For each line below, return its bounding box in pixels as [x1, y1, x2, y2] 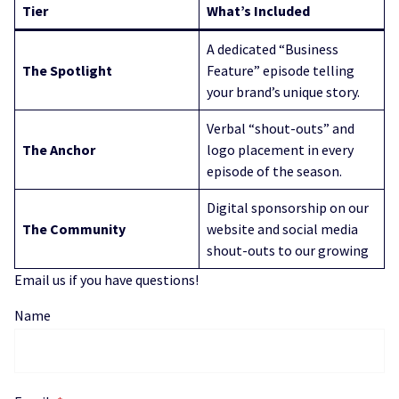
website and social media [207, 219, 358, 238]
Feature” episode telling [207, 61, 354, 79]
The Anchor [22, 140, 95, 159]
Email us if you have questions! [14, 270, 199, 289]
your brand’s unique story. [207, 82, 360, 101]
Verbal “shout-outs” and [207, 118, 354, 137]
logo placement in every [207, 140, 354, 159]
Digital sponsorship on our [207, 198, 369, 216]
